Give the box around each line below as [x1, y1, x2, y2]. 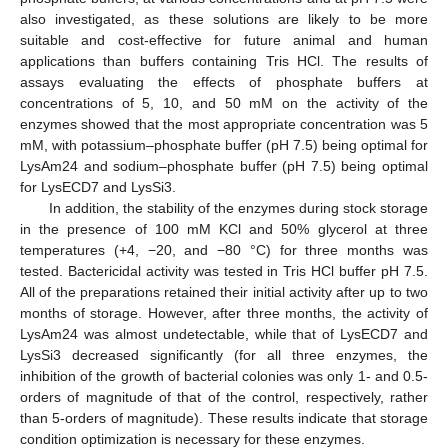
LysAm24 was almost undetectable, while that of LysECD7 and [20, 326, 428, 343]
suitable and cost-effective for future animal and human [20, 32, 428, 49]
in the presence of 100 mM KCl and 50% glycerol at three [20, 221, 428, 238]
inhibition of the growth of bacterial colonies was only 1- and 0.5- [20, 368, 428, 385]
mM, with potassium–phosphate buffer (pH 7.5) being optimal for [20, 137, 428, 154]
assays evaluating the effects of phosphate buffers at [20, 74, 428, 91]
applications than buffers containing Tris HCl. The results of [20, 53, 428, 70]
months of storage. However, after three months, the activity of [20, 305, 428, 322]
